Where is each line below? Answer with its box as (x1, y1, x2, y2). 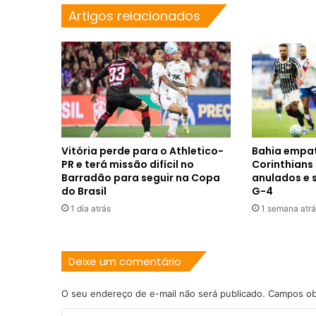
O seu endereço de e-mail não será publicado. (61, 287, 265, 299)
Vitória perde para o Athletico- (61, 143, 224, 158)
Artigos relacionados (68, 7, 200, 25)
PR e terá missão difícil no (61, 157, 194, 171)
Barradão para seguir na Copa (61, 170, 220, 185)
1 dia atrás (71, 202, 111, 214)
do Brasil (61, 183, 107, 198)
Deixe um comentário (68, 253, 181, 269)
